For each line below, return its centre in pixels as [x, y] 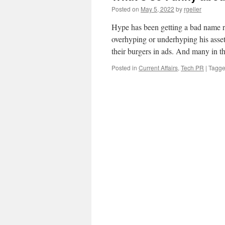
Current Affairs [158, 68]
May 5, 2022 [157, 9]
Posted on [125, 9]
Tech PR [192, 68]
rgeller [193, 9]
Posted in [124, 68]
